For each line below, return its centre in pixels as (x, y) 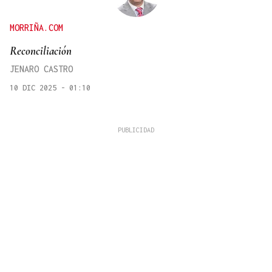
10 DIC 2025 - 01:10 (50, 87)
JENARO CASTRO (41, 69)
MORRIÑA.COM (36, 27)
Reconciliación (41, 50)
